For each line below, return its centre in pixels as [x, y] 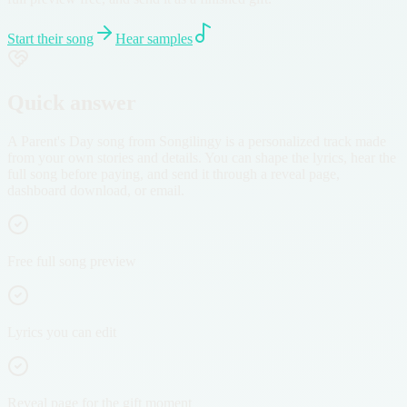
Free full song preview [72, 261]
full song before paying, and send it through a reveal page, [174, 174]
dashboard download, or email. [96, 190]
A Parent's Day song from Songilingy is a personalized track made [197, 141]
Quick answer [72, 102]
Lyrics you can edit [62, 332]
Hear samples [154, 38]
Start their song [50, 38]
